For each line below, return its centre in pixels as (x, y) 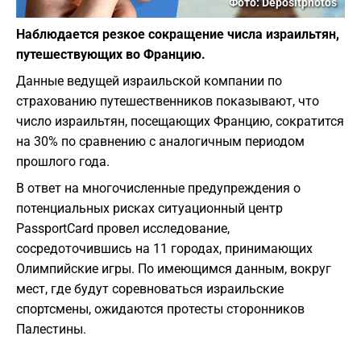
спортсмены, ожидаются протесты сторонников (160, 309)
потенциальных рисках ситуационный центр (149, 209)
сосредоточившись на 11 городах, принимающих (164, 249)
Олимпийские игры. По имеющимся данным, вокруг (174, 269)
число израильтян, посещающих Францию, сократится (180, 122)
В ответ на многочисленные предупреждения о (158, 189)
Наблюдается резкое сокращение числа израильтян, (178, 35)
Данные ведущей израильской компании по (149, 81)
